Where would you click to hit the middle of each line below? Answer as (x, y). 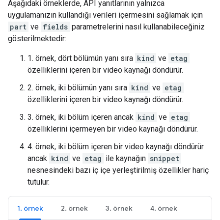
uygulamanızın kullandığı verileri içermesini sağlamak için (105, 15)
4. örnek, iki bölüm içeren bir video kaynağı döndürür (116, 147)
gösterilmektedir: (37, 39)
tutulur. (39, 182)
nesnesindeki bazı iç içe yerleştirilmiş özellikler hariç (118, 170)
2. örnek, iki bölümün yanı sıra (78, 88)
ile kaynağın (126, 158)
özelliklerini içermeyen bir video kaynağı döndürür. (113, 129)
